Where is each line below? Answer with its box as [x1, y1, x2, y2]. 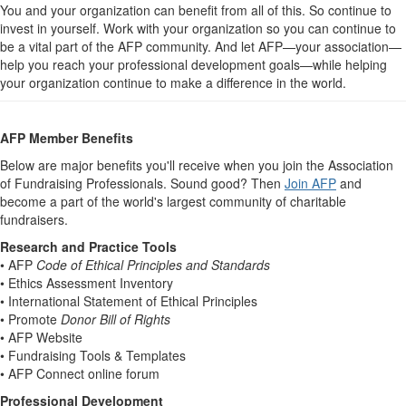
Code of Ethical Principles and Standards [36, 256, 270, 274]
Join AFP [285, 174, 336, 192]
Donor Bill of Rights [61, 310, 170, 328]
